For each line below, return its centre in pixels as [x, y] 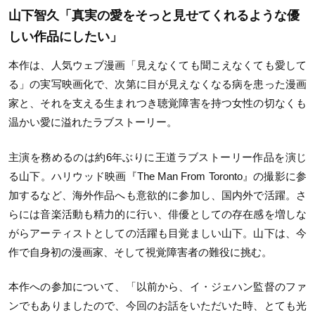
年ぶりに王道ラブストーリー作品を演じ [209, 157]
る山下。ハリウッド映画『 [73, 176]
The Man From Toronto [189, 176]
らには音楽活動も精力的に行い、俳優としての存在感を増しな [157, 214]
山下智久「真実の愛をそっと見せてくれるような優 [154, 16]
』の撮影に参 [275, 176]
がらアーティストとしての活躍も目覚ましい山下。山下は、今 [157, 233]
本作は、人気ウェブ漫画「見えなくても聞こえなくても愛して [157, 65]
